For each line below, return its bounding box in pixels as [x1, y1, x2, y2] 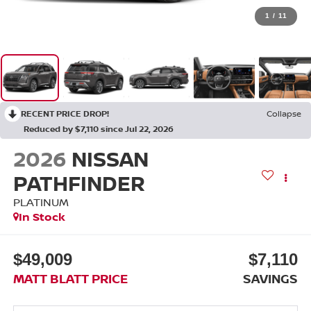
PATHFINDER [12, 168, 145, 197]
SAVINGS [243, 270, 299, 287]
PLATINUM [12, 194, 69, 210]
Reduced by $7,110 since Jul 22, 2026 [24, 122, 174, 135]
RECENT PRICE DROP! [21, 107, 109, 119]
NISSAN [71, 144, 149, 173]
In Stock [18, 208, 65, 224]
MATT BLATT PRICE [12, 270, 128, 287]
